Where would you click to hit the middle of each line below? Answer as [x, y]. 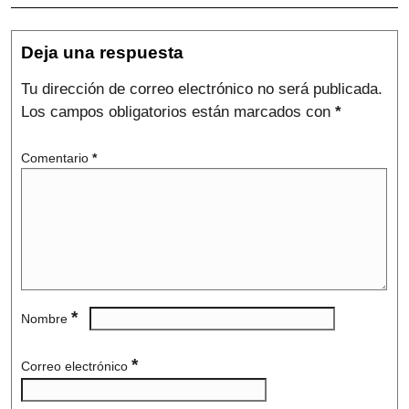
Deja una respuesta [102, 53]
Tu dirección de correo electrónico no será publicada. [202, 89]
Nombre [46, 318]
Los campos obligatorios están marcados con [178, 112]
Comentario [57, 157]
